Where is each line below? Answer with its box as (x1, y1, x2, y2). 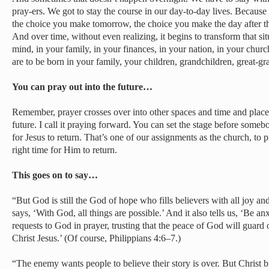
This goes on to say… (12, 170, 98, 180)
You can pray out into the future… (12, 82, 153, 92)
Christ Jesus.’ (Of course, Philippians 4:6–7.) (12, 233, 181, 243)
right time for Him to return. (12, 145, 117, 155)
